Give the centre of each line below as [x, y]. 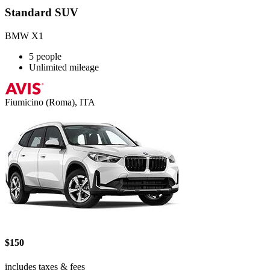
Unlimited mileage [64, 67]
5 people [45, 57]
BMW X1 [24, 36]
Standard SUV [42, 13]
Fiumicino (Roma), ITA [50, 102]
